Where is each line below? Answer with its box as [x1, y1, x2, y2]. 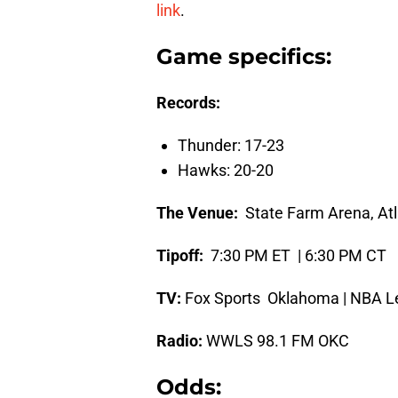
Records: [156, 93, 220, 113]
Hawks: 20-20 [178, 161, 274, 180]
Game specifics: [156, 44, 331, 70]
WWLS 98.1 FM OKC [203, 331, 349, 351]
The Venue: [156, 203, 238, 223]
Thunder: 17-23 [178, 136, 284, 155]
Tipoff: [156, 246, 203, 266]
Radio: [156, 331, 203, 351]
